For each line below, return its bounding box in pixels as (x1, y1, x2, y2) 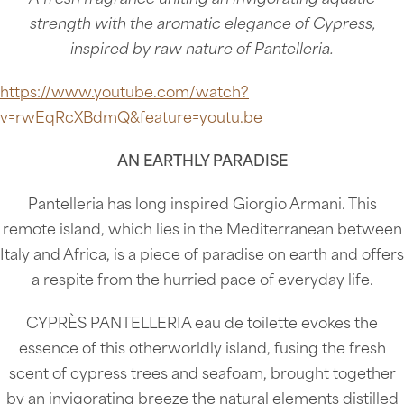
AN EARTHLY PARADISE (116, 154, 288, 170)
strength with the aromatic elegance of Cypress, (29, 17, 375, 32)
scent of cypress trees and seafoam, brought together (8, 367, 396, 382)
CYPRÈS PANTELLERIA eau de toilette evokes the (26, 317, 378, 332)
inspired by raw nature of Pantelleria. (70, 42, 334, 58)
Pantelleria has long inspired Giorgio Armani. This (27, 197, 377, 213)
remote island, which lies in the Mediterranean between (2, 223, 402, 238)
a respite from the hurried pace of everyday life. (31, 273, 373, 289)
